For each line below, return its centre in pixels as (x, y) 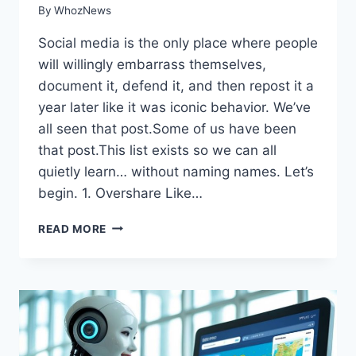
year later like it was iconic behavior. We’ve (174, 107)
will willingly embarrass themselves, (152, 64)
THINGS (128, 258)
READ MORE (73, 228)
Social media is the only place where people (178, 43)
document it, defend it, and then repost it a (176, 85)
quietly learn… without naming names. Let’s (176, 171)
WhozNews (83, 10)
